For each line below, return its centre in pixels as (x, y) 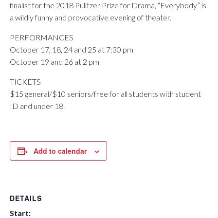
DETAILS (26, 198)
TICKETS (25, 82)
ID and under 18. (37, 106)
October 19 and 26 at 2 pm (54, 62)
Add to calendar (60, 151)
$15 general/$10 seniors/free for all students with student (105, 94)
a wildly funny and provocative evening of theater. (91, 17)
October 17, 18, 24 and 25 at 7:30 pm (72, 49)
